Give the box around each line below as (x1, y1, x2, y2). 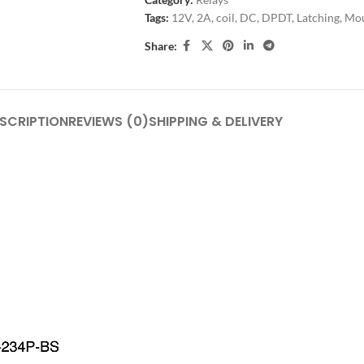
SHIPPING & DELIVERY (148, 112, 283, 131)
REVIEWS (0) (67, 112, 149, 131)
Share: (144, 38, 177, 53)
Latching (296, 11, 340, 24)
